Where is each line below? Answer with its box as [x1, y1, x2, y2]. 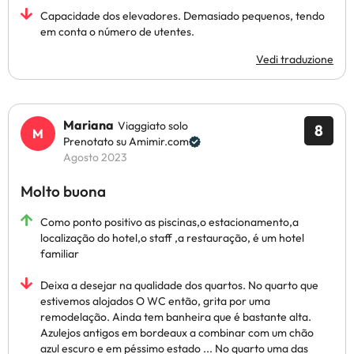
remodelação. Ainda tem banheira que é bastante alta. [40, 310, 311, 324]
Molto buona [21, 182, 106, 201]
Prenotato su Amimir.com [63, 134, 189, 149]
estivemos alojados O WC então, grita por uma [40, 294, 270, 308]
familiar [40, 247, 79, 261]
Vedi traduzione [256, 52, 333, 66]
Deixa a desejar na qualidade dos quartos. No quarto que [40, 278, 318, 292]
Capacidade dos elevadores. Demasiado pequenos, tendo [40, 9, 325, 23]
